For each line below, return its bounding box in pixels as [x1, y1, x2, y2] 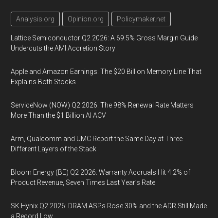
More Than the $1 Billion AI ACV [11, 111, 107, 119]
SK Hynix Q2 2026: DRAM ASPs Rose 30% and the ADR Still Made [11, 202, 207, 210]
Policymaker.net [117, 15, 166, 23]
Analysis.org [16, 15, 55, 23]
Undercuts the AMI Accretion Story [11, 44, 116, 52]
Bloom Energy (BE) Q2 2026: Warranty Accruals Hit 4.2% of [11, 168, 191, 176]
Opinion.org [68, 15, 104, 23]
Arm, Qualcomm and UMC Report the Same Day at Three [11, 135, 183, 143]
